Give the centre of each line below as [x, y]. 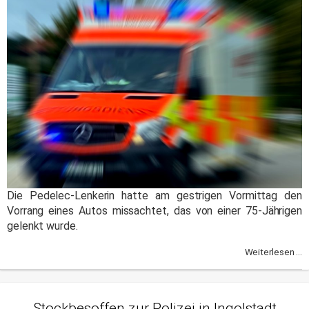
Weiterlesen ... [273, 252]
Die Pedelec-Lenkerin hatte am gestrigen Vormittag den [154, 195]
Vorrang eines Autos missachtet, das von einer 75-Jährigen [154, 210]
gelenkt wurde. [42, 226]
